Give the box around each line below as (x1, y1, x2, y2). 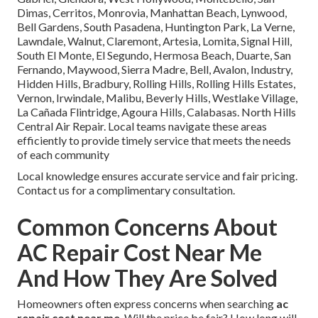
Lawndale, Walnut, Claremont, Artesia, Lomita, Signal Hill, (17, 34, 292, 48)
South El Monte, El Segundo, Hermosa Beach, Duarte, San (17, 48, 291, 62)
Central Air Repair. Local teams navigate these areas (17, 119, 267, 133)
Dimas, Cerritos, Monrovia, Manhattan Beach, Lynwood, (17, 6, 287, 20)
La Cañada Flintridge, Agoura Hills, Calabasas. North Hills (17, 105, 296, 119)
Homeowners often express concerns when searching (17, 297, 276, 311)
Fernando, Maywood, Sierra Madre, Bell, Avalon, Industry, (17, 62, 292, 77)
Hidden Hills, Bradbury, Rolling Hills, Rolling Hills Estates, (17, 77, 295, 91)
